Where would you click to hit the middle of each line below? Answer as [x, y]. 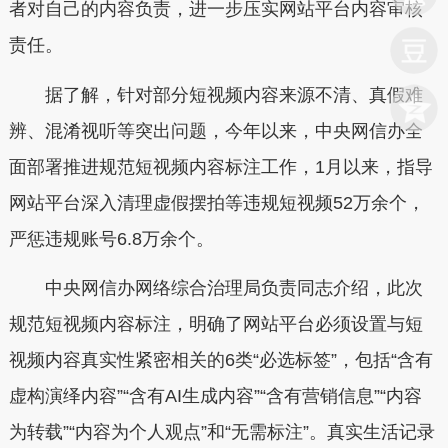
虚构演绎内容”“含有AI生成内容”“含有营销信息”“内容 [215, 396]
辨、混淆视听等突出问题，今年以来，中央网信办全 [215, 130]
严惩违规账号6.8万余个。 [111, 238]
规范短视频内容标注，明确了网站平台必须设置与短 [215, 324]
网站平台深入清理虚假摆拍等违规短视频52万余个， [216, 202]
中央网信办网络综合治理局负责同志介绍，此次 [215, 288]
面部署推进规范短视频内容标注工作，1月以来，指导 [220, 166]
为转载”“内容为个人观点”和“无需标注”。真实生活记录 [221, 432]
